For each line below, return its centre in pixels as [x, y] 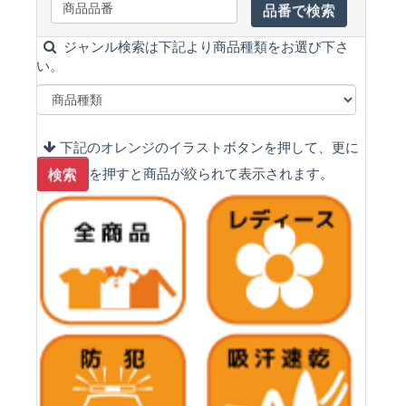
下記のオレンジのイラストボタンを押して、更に [208, 148]
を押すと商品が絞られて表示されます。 [211, 173]
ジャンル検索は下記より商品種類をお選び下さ [203, 47]
